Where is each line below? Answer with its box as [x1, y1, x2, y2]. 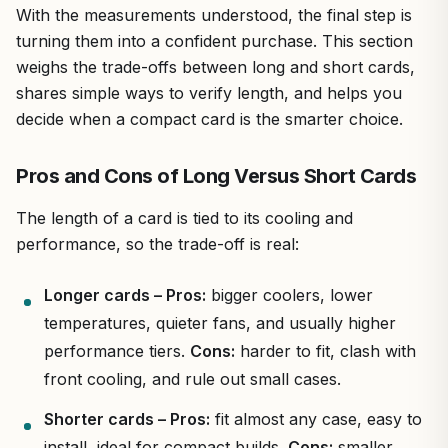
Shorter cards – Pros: [44, 408, 210, 429]
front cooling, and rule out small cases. [44, 368, 341, 389]
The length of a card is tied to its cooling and [16, 207, 353, 228]
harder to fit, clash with [235, 340, 416, 361]
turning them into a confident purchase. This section [16, 30, 413, 51]
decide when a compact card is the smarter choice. [16, 108, 403, 129]
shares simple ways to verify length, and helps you [16, 82, 402, 103]
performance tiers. [44, 340, 190, 361]
